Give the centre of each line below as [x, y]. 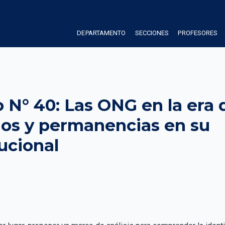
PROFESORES [198, 33]
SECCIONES [152, 33]
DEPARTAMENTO [101, 33]
